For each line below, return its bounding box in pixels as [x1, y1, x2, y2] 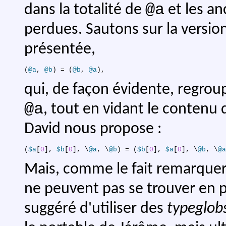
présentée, [24, 41, 95, 58]
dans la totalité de [24, 2, 145, 19]
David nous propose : [24, 121, 162, 138]
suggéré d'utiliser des [24, 201, 167, 217]
